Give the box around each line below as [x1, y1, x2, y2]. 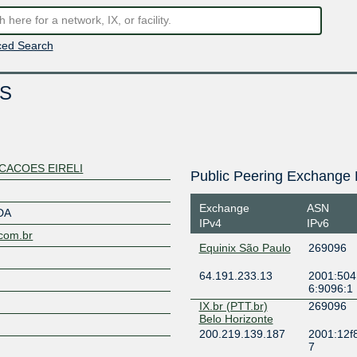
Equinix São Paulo [198, 241, 291, 254]
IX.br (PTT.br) [198, 300, 268, 312]
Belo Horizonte [198, 312, 273, 325]
